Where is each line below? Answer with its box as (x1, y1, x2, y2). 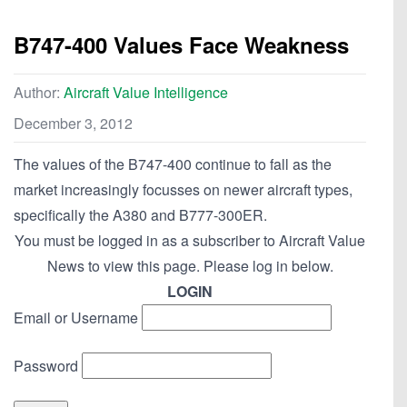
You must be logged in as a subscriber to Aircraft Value (15, 230, 365, 252)
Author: (14, 82, 64, 104)
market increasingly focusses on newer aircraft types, (14, 179, 352, 201)
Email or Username (14, 307, 138, 329)
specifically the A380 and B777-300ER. (14, 204, 267, 226)
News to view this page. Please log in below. (46, 255, 333, 277)
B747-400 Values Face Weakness (14, 29, 349, 61)
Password (14, 355, 78, 377)
